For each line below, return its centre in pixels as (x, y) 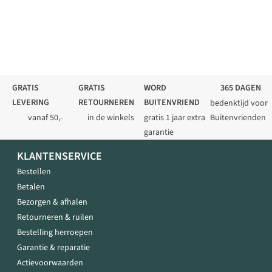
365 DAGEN (240, 88)
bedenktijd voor (239, 104)
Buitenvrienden (238, 118)
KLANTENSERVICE (59, 157)
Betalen (31, 187)
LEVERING (31, 103)
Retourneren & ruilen (55, 218)
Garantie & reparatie (53, 248)
